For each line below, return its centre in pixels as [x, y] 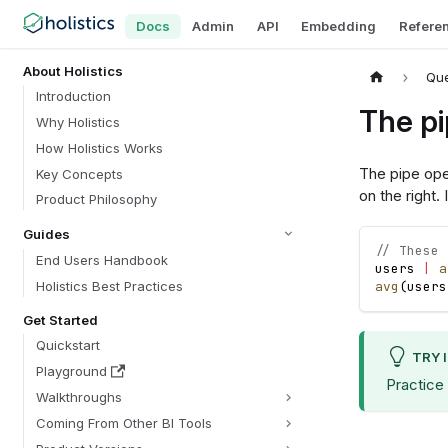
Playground [71, 371]
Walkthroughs [78, 397]
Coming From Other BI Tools [123, 423]
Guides [46, 233]
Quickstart [67, 345]
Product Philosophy [96, 199]
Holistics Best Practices [109, 285]
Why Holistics [77, 122]
